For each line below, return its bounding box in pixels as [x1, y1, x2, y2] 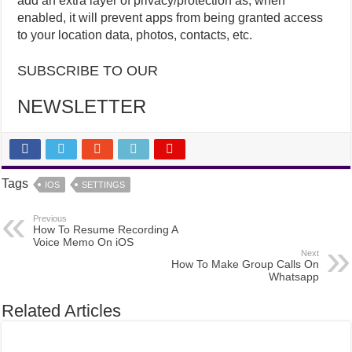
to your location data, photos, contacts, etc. [17, 27, 253, 42]
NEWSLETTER [17, 95, 147, 117]
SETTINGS [82, 179, 126, 189]
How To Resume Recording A [33, 222, 178, 236]
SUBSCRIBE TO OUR [17, 62, 159, 79]
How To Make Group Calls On [170, 257, 319, 270]
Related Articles [2, 300, 122, 321]
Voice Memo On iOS [33, 235, 134, 248]
